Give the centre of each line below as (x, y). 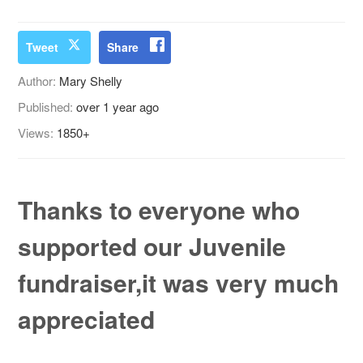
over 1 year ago (118, 107)
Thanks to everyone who (159, 210)
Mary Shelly (91, 81)
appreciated (87, 319)
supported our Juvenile (152, 246)
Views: (38, 133)
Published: (47, 107)
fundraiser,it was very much (179, 283)
